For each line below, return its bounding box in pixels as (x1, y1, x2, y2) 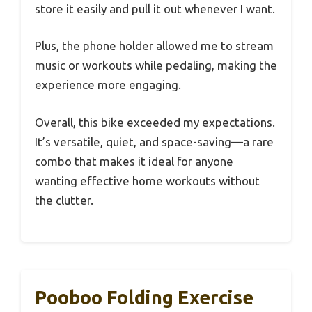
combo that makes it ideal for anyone (35, 154, 233, 168)
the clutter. (35, 193, 93, 207)
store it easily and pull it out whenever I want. (35, 1, 275, 15)
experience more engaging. (35, 78, 181, 92)
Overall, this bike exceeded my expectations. (35, 115, 275, 129)
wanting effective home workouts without (35, 173, 260, 187)
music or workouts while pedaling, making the (35, 58, 277, 72)
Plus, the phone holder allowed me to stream (35, 39, 274, 53)
